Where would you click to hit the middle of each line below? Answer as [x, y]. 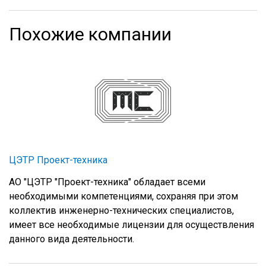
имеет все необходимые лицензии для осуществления [132, 225]
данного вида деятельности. [72, 239]
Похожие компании [90, 34]
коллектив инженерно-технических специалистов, [121, 211]
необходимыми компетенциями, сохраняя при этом [123, 197]
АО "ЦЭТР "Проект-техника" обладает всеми [107, 182]
